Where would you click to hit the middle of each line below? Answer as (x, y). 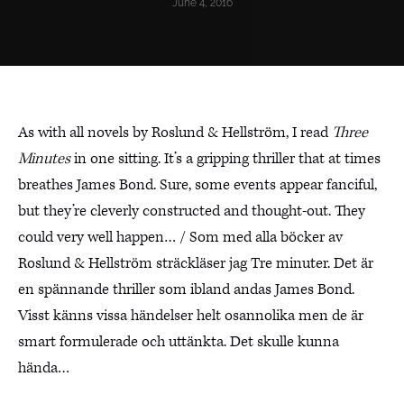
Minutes (44, 159)
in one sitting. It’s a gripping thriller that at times (225, 159)
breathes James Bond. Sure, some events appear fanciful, (197, 185)
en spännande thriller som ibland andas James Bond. (186, 289)
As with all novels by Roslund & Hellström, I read (175, 133)
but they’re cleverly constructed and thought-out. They (192, 211)
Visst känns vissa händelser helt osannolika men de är (191, 316)
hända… (44, 368)
